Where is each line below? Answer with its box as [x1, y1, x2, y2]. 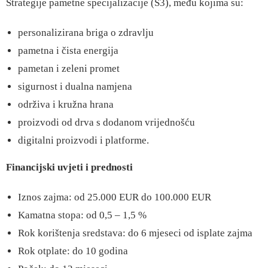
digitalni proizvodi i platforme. [18, 135, 149, 146]
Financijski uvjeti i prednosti [6, 162, 133, 173]
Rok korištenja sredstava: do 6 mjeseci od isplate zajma [18, 227, 252, 239]
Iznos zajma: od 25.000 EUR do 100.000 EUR [18, 191, 211, 203]
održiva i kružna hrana [18, 99, 114, 110]
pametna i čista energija [18, 45, 118, 56]
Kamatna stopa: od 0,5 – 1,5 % [18, 209, 147, 221]
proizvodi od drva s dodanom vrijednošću [18, 117, 195, 128]
